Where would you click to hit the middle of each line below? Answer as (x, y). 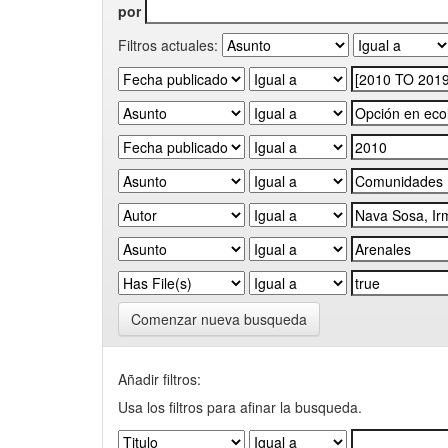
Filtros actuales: (168, 44)
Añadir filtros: (159, 379)
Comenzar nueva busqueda (219, 319)
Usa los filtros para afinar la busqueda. (240, 407)
